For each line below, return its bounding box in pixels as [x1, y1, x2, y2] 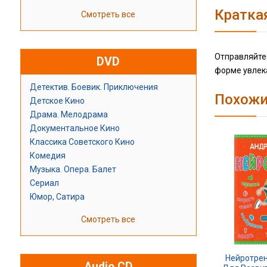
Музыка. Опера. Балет [29, 164, 116, 175]
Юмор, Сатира [29, 192, 85, 202]
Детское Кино [29, 96, 85, 106]
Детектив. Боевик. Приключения [29, 82, 158, 92]
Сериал [29, 178, 59, 188]
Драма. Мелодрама [29, 110, 108, 120]
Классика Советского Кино [29, 137, 135, 147]
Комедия [29, 151, 66, 161]
